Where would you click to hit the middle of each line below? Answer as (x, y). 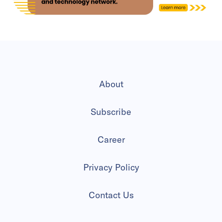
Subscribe (111, 111)
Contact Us (111, 195)
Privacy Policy (111, 167)
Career (111, 139)
